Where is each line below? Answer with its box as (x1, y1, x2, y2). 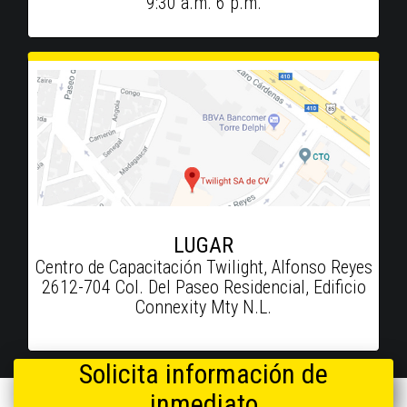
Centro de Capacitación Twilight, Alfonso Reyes (35, 255, 372, 278)
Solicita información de (79, 357, 328, 390)
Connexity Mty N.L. (135, 295, 272, 318)
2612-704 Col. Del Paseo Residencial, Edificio (41, 275, 366, 298)
